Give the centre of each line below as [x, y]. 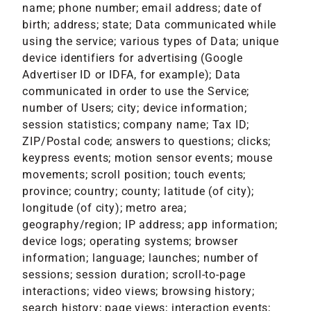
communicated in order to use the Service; [136, 91]
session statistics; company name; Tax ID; [136, 124]
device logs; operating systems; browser [130, 241]
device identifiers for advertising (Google [133, 58]
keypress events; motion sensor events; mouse [148, 158]
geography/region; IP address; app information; [150, 224]
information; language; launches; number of [141, 258]
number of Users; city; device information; [135, 108]
